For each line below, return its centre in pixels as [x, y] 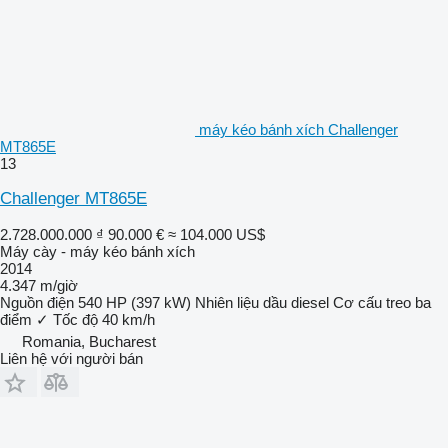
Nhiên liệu [227, 302]
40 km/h [128, 319]
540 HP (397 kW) [134, 302]
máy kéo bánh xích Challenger [298, 129]
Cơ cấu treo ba [382, 302]
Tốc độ [75, 319]
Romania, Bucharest [89, 341]
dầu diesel [296, 302]
